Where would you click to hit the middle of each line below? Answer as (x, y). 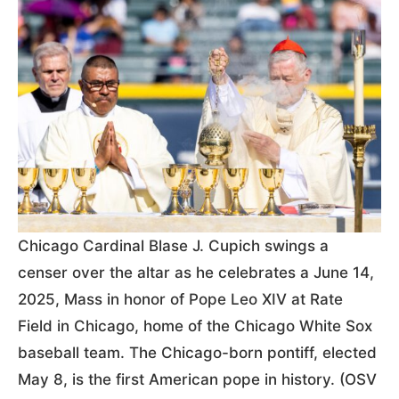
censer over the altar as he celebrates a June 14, (196, 272)
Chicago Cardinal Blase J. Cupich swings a (173, 245)
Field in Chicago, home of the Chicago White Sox (195, 326)
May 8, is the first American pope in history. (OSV (197, 379)
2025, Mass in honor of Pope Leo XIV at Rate (180, 299)
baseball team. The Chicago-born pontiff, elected (197, 352)
